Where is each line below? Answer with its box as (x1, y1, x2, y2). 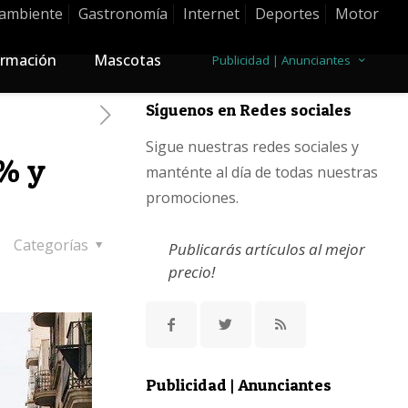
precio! (168, 261, 215, 282)
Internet (183, 4, 240, 24)
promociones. (145, 188, 239, 208)
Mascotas (94, 50, 161, 70)
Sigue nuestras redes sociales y (145, 137, 359, 157)
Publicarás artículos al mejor (168, 239, 365, 260)
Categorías (13, 235, 92, 255)
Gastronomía (78, 4, 168, 24)
